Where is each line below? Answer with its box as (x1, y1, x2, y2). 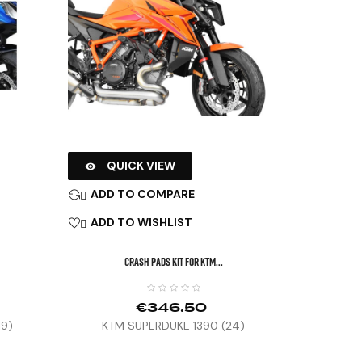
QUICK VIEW (106, 158, 175, 173)
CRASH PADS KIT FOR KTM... (124, 254, 223, 268)
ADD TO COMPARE (90, 186, 195, 201)
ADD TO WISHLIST (90, 214, 192, 229)
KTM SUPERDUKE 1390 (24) (102, 318, 246, 333)
